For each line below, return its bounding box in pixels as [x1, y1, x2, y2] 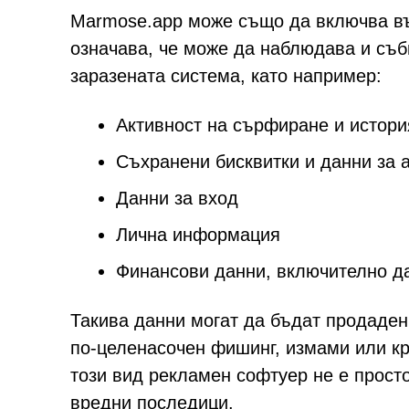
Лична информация [116, 225, 280, 245]
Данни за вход [116, 188, 238, 208]
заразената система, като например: [70, 66, 382, 86]
